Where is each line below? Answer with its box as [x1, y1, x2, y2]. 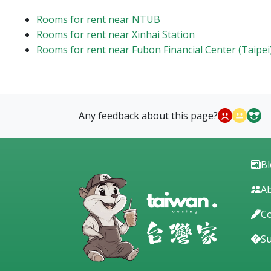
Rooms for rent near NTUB [36, 12, 160, 26]
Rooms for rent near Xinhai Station [36, 27, 195, 41]
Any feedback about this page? [79, 108, 218, 122]
